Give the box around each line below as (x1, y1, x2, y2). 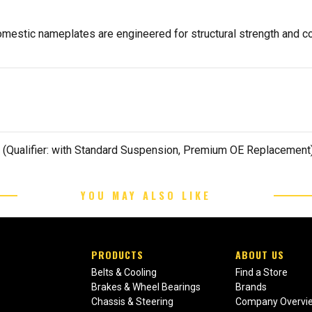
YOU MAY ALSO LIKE (80, 187, 211, 203)
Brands (235, 281, 267, 292)
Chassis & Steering (91, 295, 174, 307)
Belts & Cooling (91, 266, 157, 278)
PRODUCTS (91, 247, 144, 262)
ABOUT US (235, 247, 285, 262)
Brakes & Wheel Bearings (91, 281, 201, 292)
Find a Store (235, 266, 288, 278)
